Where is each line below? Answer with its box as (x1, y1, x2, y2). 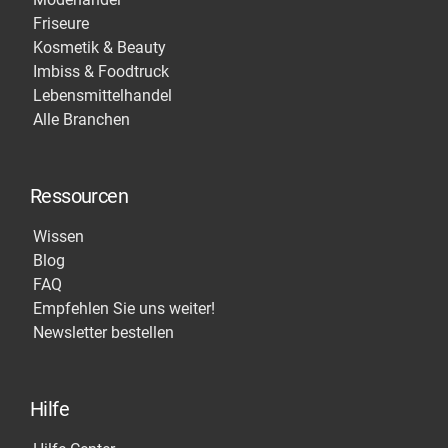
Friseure (33, 14, 89, 34)
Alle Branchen (33, 110, 130, 130)
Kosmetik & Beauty (33, 38, 166, 58)
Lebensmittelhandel (33, 86, 172, 106)
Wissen (33, 227, 84, 247)
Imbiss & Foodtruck (33, 62, 169, 82)
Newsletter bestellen (33, 323, 174, 343)
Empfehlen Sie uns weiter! (33, 299, 215, 319)
